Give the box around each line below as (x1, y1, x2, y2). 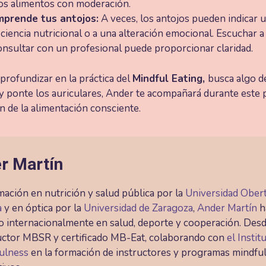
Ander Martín (197, 201, 258, 215)
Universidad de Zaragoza (84, 201, 194, 215)
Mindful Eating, (132, 71, 208, 85)
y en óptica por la (2, 201, 84, 215)
